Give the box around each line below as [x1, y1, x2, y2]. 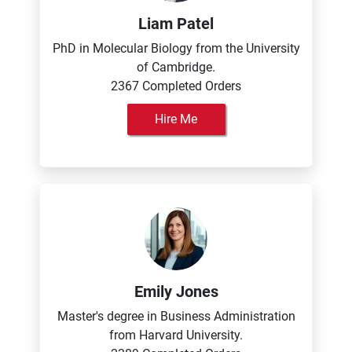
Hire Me [155, 112, 197, 126]
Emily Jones [134, 282, 218, 301]
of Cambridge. [137, 60, 215, 75]
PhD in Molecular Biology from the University [52, 41, 300, 56]
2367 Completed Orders [111, 79, 241, 93]
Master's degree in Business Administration [57, 309, 295, 324]
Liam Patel [138, 14, 214, 33]
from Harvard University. [109, 328, 243, 343]
